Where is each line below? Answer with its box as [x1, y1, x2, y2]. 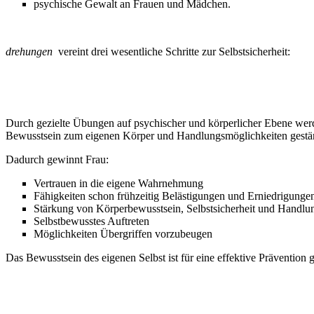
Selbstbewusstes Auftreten [34, 214, 149, 227]
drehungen [6, 45, 58, 57]
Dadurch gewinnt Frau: [6, 153, 109, 165]
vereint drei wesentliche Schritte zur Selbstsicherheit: [58, 45, 290, 57]
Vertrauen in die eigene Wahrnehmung [34, 177, 203, 189]
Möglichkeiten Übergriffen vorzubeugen [34, 227, 212, 240]
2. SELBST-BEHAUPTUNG [6, 299, 144, 311]
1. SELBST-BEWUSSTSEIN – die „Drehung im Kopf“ [6, 93, 268, 105]
